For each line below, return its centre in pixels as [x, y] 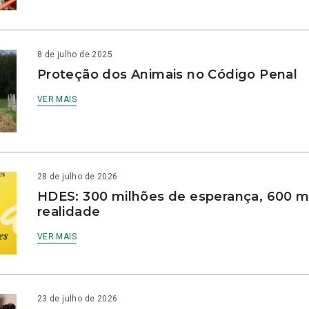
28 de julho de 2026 [77, 177]
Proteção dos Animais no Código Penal [167, 75]
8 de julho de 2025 [74, 55]
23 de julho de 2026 [77, 299]
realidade [70, 212]
